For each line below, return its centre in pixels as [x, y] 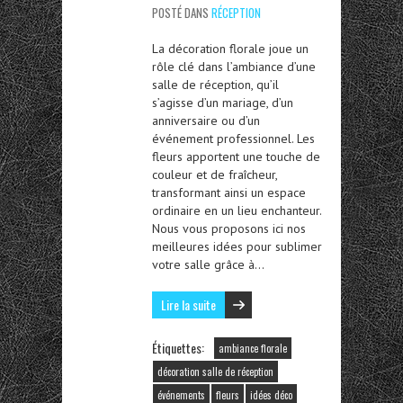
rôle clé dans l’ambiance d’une [234, 67]
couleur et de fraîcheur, [215, 175]
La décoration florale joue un [230, 49]
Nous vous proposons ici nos [229, 229]
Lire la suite [188, 305]
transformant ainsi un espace [229, 193]
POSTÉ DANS [182, 13]
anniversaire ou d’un [206, 121]
